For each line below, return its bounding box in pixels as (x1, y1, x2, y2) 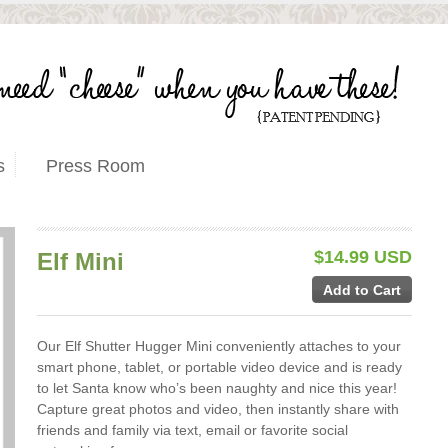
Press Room (45, 156, 145, 176)
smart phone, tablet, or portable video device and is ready (36, 359, 402, 375)
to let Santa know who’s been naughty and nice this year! (36, 380, 397, 396)
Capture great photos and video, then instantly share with (36, 401, 399, 417)
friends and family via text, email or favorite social (36, 422, 348, 438)
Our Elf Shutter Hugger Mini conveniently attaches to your (36, 338, 401, 354)
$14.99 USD (313, 247, 412, 267)
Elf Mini (36, 248, 124, 275)
